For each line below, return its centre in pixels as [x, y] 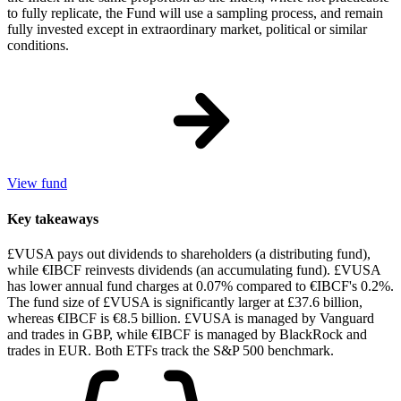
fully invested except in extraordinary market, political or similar [187, 30]
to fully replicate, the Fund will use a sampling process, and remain [195, 13]
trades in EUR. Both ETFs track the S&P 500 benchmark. [171, 350]
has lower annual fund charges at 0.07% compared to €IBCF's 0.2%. [200, 286]
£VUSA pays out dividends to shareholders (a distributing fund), [189, 253]
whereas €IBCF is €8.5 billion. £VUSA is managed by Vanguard [191, 318]
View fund [37, 183]
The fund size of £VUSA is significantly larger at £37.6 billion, [185, 302]
